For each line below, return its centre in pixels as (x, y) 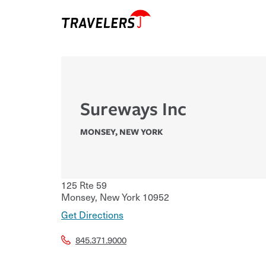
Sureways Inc (133, 109)
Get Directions (92, 215)
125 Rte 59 (84, 185)
